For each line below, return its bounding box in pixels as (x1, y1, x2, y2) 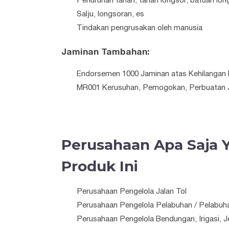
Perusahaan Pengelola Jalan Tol (77, 188, 187, 195)
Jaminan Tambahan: (61, 48, 150, 56)
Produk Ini (61, 157, 138, 175)
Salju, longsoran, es (77, 11, 144, 18)
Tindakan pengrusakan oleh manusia (77, 25, 202, 32)
